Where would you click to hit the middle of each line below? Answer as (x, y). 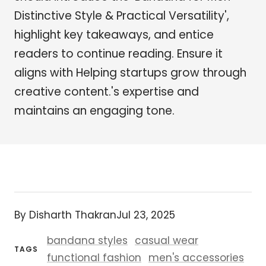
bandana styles (87, 240)
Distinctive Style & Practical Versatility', (122, 16)
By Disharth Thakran (65, 215)
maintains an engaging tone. (94, 111)
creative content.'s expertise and (107, 92)
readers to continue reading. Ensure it (118, 54)
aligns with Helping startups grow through (130, 73)
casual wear (167, 240)
